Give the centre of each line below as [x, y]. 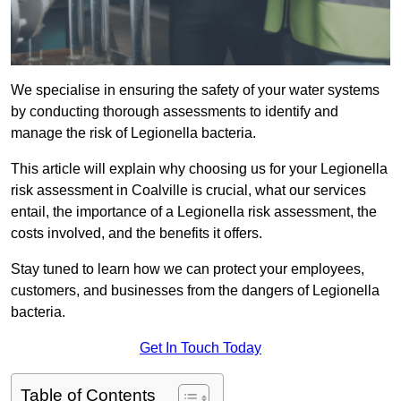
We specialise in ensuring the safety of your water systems [195, 90]
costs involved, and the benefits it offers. [137, 234]
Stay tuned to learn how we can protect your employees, [188, 269]
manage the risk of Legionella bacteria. [133, 133]
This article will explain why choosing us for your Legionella [199, 169]
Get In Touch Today [200, 348]
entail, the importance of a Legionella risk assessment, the [194, 212]
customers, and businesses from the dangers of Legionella [195, 291]
